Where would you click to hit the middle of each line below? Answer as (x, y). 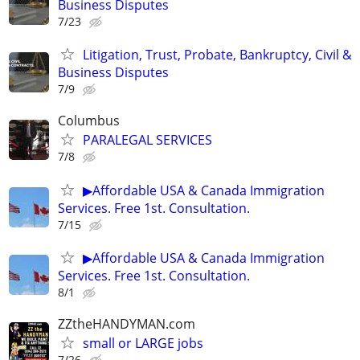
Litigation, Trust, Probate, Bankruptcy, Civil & (217, 55)
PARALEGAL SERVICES (147, 140)
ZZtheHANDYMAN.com (127, 323)
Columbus (89, 121)
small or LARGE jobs (143, 343)
